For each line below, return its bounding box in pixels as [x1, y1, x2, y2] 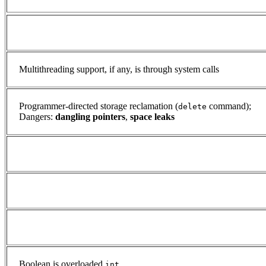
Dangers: [19, 112, 55, 122]
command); [207, 101, 251, 112]
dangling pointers [55, 112, 125, 122]
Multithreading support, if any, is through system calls [19, 64, 219, 75]
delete [178, 102, 207, 112]
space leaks [130, 112, 175, 122]
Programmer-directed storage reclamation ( [19, 101, 178, 112]
